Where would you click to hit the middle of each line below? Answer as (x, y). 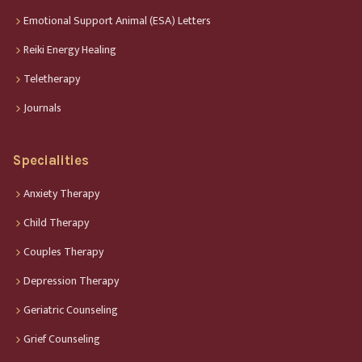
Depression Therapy (71, 280)
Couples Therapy (63, 251)
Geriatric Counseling (71, 309)
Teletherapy (52, 78)
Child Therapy (56, 222)
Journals (42, 107)
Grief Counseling (62, 339)
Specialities (51, 160)
